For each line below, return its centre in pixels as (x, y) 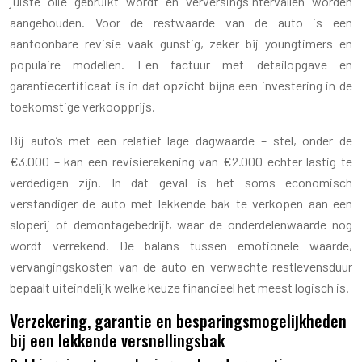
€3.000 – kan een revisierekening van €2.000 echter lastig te (181, 161)
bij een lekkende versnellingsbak (117, 340)
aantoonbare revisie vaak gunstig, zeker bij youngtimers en (181, 43)
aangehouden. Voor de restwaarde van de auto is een (181, 22)
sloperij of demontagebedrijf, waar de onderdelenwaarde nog (181, 224)
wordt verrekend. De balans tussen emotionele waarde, (181, 245)
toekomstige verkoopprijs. (82, 106)
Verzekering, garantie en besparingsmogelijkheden (178, 320)
